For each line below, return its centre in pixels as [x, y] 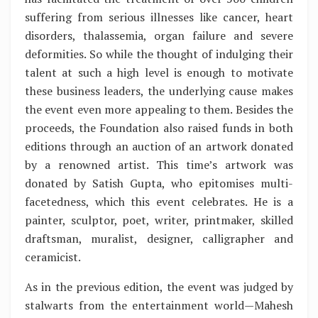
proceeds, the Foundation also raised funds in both [159, 127]
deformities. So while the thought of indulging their [159, 54]
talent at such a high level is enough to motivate [159, 72]
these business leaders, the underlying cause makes [159, 91]
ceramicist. [53, 257]
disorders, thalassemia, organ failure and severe [159, 35]
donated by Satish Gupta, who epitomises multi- [159, 183]
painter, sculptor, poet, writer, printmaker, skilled [159, 220]
